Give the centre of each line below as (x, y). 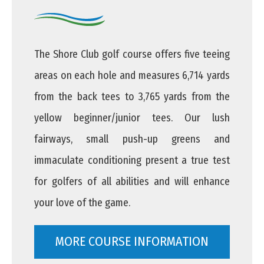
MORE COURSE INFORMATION (132, 242)
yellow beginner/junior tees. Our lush (132, 118)
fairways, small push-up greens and (132, 139)
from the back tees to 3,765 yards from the (132, 97)
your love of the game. (82, 203)
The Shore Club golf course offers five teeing (132, 55)
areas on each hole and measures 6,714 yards (132, 76)
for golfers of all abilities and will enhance (132, 182)
